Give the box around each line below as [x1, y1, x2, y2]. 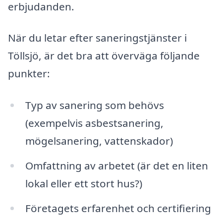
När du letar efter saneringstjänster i [8, 31, 187, 45]
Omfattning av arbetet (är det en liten [25, 159, 208, 173]
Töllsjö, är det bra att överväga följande [8, 49, 200, 63]
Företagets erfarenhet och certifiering [25, 201, 211, 215]
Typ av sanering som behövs [25, 98, 164, 112]
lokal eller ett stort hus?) [25, 176, 142, 191]
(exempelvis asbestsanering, [25, 116, 164, 130]
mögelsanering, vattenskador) [25, 134, 173, 148]
